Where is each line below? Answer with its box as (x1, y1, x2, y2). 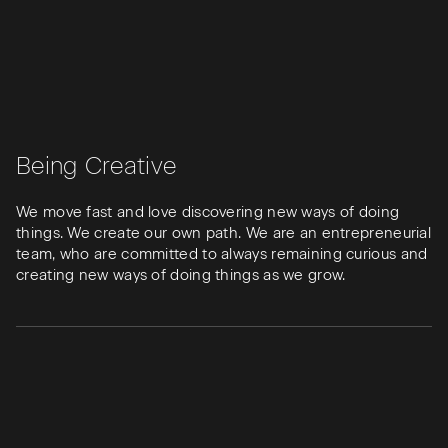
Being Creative (16, 151, 177, 181)
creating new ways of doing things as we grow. (16, 266, 346, 285)
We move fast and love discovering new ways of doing (16, 203, 400, 222)
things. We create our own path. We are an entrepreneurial (16, 224, 432, 243)
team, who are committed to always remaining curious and (16, 245, 428, 264)
